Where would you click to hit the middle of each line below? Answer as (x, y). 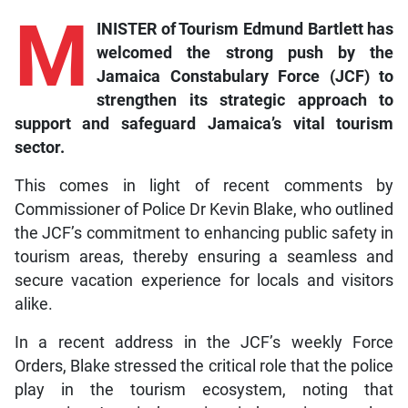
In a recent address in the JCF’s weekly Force (204, 343)
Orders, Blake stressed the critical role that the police (204, 367)
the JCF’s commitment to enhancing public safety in (204, 234)
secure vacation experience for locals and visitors (204, 281)
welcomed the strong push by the (245, 53)
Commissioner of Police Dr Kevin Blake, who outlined (204, 210)
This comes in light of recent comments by (204, 186)
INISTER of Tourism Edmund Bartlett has (245, 30)
